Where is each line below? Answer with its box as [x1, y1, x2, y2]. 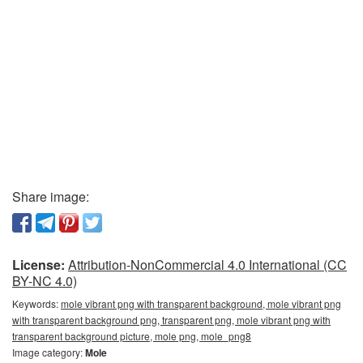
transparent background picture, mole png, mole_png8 [12, 329, 251, 344]
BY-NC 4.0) [12, 271, 77, 291]
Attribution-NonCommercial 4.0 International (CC [68, 255, 347, 275]
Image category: [12, 345, 85, 360]
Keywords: [12, 297, 61, 311]
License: [12, 255, 65, 275]
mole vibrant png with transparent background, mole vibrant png [61, 297, 341, 311]
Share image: [12, 187, 89, 207]
